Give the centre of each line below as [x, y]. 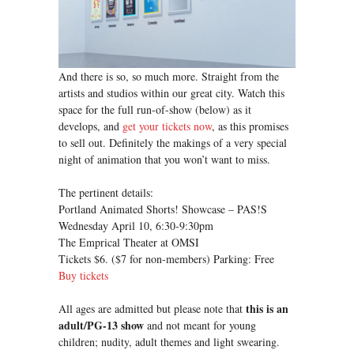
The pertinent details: [106, 192]
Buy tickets [83, 275]
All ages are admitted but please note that [152, 308]
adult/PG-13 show [101, 325]
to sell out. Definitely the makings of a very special [173, 142]
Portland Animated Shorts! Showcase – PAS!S [163, 209]
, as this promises [250, 126]
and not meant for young [200, 325]
